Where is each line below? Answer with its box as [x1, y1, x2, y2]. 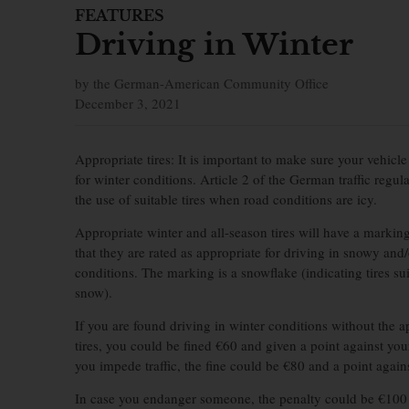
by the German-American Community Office [75, 74, 329, 92]
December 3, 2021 [75, 94, 181, 112]
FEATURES [75, 6, 164, 25]
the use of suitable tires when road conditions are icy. [75, 190, 377, 208]
